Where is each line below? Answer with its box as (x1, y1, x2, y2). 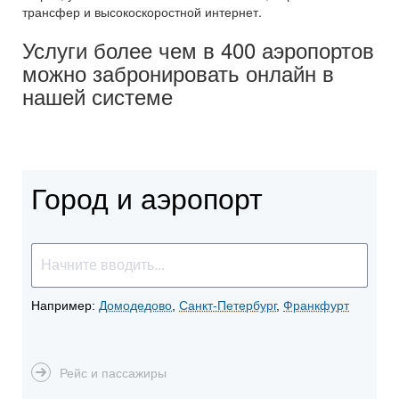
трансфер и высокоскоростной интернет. (22, 3, 262, 20)
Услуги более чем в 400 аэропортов (22, 34, 374, 65)
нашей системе (22, 80, 173, 111)
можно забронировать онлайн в (22, 57, 334, 88)
